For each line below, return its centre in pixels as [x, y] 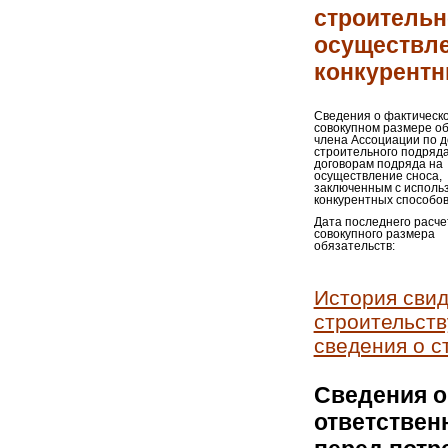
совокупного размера [374, 234]
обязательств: [354, 246]
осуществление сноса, [377, 176]
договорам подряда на [378, 164]
